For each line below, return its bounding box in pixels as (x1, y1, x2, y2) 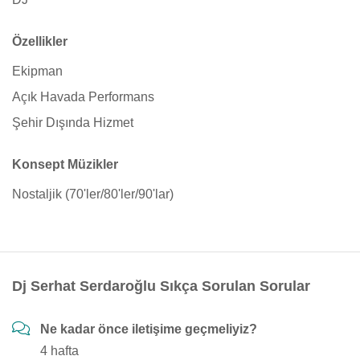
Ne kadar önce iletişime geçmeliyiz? (40, 322, 257, 336)
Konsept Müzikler (12, 157, 118, 171)
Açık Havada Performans (12, 90, 154, 104)
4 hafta (40, 344, 79, 358)
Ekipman (12, 64, 63, 78)
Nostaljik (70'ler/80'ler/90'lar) (12, 187, 174, 201)
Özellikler (12, 35, 67, 48)
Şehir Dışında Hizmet (12, 116, 133, 129)
